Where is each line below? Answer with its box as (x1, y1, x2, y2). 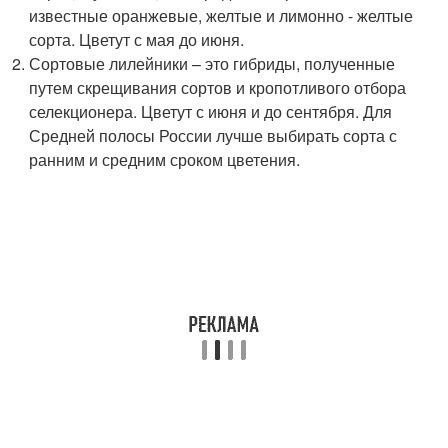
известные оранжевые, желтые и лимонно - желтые (29, 4, 414, 28)
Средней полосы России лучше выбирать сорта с (29, 124, 398, 148)
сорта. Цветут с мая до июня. (29, 28, 245, 52)
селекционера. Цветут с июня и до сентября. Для (29, 100, 393, 124)
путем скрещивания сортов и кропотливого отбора (29, 76, 407, 100)
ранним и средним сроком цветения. (29, 148, 301, 172)
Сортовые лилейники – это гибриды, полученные (29, 52, 396, 76)
